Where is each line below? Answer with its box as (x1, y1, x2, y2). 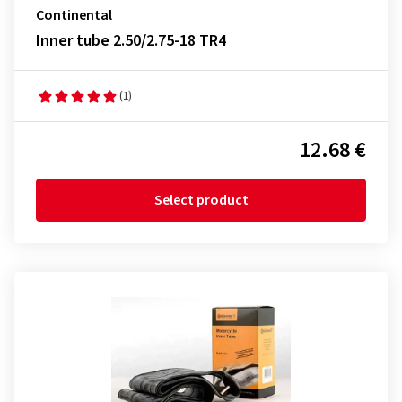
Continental (36, 5, 112, 25)
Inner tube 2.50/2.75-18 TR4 (36, 30, 226, 52)
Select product (153, 190, 249, 210)
